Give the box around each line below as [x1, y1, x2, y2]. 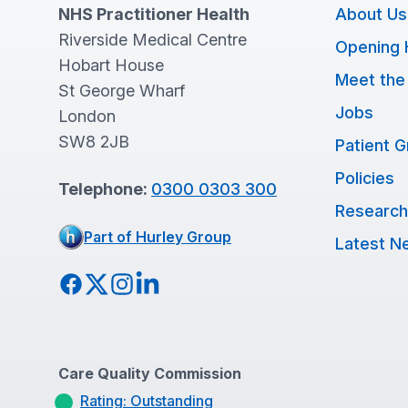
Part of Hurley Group [84, 228, 231, 246]
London [58, 107, 116, 126]
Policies [335, 168, 394, 188]
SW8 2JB [58, 132, 129, 151]
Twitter [83, 273, 139, 292]
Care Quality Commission [58, 364, 241, 382]
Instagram [108, 273, 186, 292]
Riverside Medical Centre [58, 30, 247, 49]
